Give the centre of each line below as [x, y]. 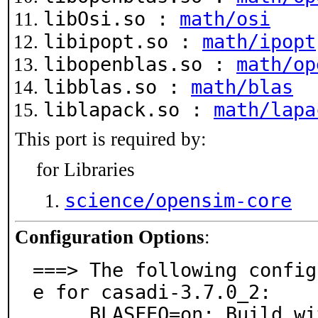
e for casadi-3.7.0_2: [152, 292]
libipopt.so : [123, 42]
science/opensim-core [178, 201]
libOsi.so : [111, 19]
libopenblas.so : [140, 64]
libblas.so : [117, 87]
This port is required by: [111, 139]
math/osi [225, 19]
